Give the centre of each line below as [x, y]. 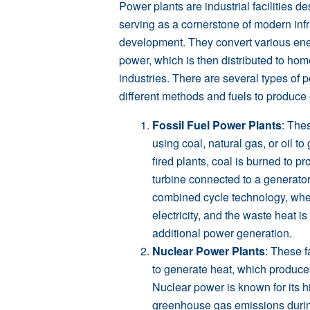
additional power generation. [222, 232]
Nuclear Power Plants [209, 250]
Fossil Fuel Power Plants [217, 125]
